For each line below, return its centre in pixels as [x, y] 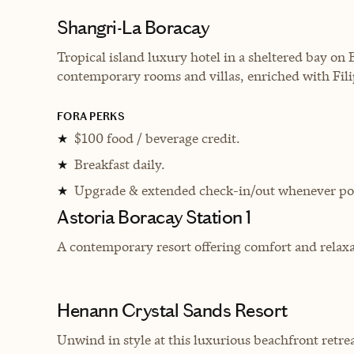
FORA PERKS [91, 116]
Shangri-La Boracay [133, 27]
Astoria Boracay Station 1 [154, 217]
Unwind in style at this [124, 339]
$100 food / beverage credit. [157, 138]
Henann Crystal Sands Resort [172, 310]
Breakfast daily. [120, 164]
